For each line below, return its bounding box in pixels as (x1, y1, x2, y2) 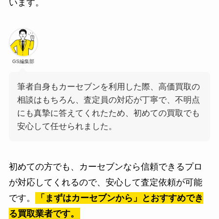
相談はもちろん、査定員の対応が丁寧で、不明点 (17, 95, 200, 105)
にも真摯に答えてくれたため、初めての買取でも (17, 109, 200, 118)
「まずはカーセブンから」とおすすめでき (36, 193, 203, 203)
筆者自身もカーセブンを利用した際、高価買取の (17, 82, 200, 92)
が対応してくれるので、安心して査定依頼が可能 (8, 177, 202, 187)
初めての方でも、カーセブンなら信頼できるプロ (8, 161, 202, 172)
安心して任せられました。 (17, 122, 117, 131)
